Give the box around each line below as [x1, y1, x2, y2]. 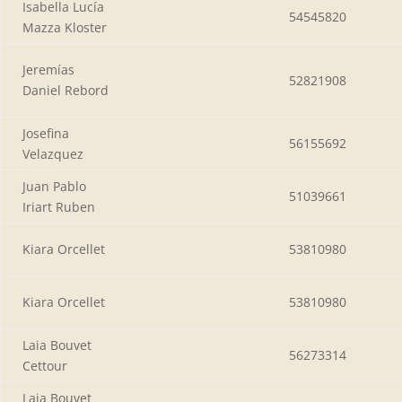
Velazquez [22, 144, 83, 162]
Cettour [22, 356, 67, 374]
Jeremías [22, 60, 74, 78]
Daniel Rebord [22, 81, 109, 99]
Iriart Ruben [22, 197, 95, 215]
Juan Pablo [22, 177, 86, 195]
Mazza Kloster [22, 18, 107, 36]
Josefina [22, 124, 69, 142]
